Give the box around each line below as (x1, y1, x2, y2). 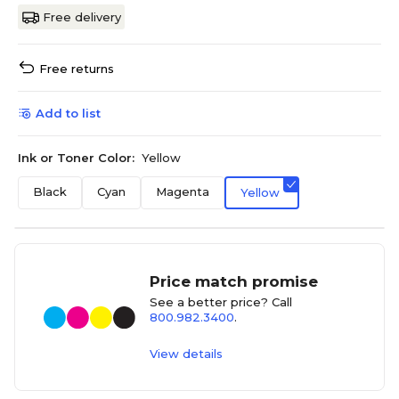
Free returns (39, 61, 114, 77)
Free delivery (43, 10, 121, 25)
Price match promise (150, 273, 319, 291)
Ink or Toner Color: (18, 151, 134, 166)
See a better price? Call (150, 295, 293, 310)
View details (150, 346, 224, 362)
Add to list (36, 106, 101, 121)
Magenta (156, 184, 209, 199)
